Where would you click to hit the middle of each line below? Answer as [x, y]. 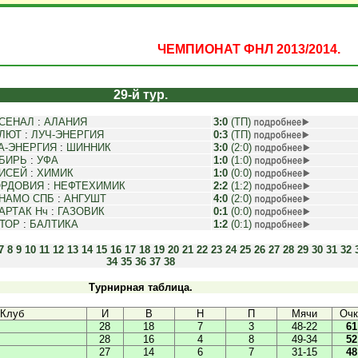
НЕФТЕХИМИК [89, 186]
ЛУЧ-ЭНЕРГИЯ [67, 135]
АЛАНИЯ [65, 122]
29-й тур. [141, 95]
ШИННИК [88, 147]
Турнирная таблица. [141, 287]
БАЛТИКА [54, 224]
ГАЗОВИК [81, 211]
